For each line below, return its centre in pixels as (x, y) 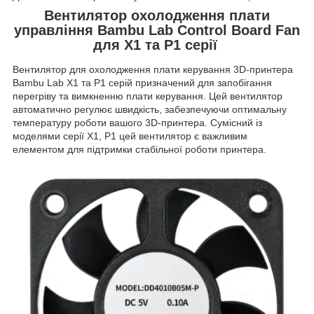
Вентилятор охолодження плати (157, 15)
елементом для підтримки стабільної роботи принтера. (139, 150)
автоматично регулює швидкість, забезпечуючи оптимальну (150, 110)
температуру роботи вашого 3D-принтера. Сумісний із (137, 123)
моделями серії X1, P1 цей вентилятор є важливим (130, 136)
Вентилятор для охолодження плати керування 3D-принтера (153, 70)
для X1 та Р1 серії (157, 45)
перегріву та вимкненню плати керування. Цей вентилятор (148, 96)
